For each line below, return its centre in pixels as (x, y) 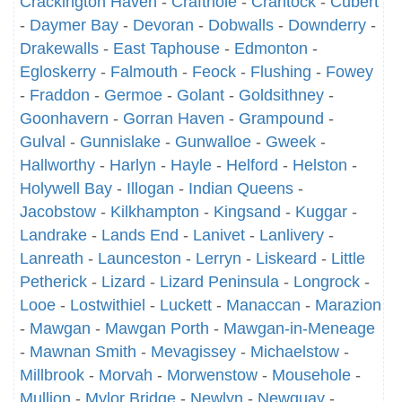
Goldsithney (281, 95)
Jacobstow (58, 212)
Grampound (281, 118)
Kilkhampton (155, 212)
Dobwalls (241, 25)
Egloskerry (58, 72)
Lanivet (219, 235)
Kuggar (321, 212)
